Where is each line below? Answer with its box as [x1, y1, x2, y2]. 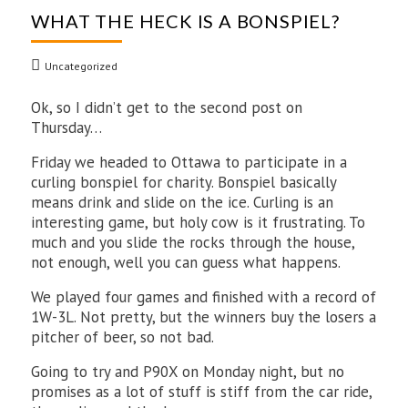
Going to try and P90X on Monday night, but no [31, 362, 345, 382]
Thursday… [31, 117, 103, 138]
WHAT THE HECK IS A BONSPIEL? [31, 10, 340, 32]
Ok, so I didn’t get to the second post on [31, 97, 303, 117]
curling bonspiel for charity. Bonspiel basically [31, 172, 337, 192]
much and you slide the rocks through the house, [31, 232, 355, 252]
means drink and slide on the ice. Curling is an [31, 192, 334, 212]
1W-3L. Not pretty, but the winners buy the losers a [31, 307, 377, 327]
